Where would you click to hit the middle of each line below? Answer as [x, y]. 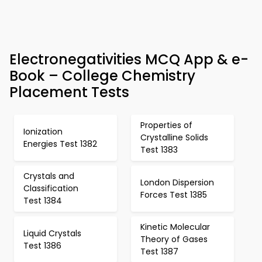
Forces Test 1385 [174, 194]
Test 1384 [43, 201]
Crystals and [49, 176]
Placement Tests [69, 92]
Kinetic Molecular [175, 227]
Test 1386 [42, 245]
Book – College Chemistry [102, 76]
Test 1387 [159, 251]
